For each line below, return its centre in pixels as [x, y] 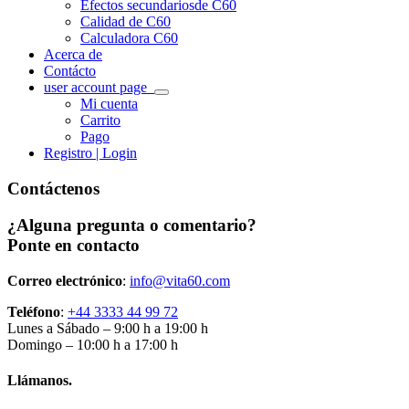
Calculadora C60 [129, 38]
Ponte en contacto [73, 246]
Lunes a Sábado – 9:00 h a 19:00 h [108, 329]
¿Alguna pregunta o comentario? [132, 225]
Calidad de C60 [126, 21]
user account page [95, 87]
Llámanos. [40, 381]
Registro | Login [90, 153]
